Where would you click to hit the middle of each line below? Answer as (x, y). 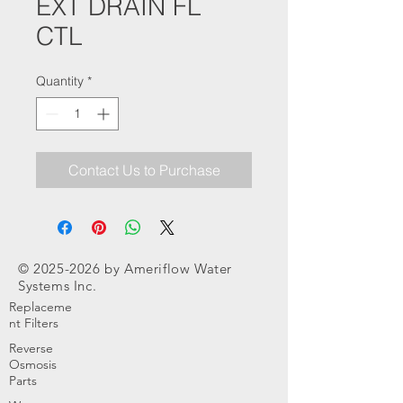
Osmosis (33, 364)
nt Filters (34, 323)
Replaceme (40, 307)
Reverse (31, 348)
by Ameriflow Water (166, 269)
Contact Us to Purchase (144, 170)
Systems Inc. (58, 286)
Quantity (60, 81)
